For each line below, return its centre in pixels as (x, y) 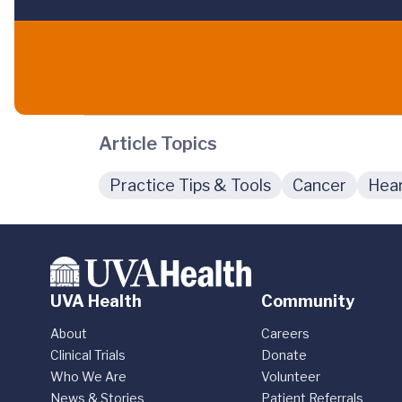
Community (308, 301)
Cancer (319, 186)
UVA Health (96, 301)
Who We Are (88, 376)
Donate (284, 355)
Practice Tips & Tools (190, 186)
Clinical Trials (88, 355)
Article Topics (158, 144)
